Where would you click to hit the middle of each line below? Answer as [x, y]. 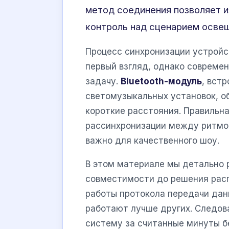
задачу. [103, 82]
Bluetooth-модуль [161, 82]
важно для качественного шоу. [152, 141]
